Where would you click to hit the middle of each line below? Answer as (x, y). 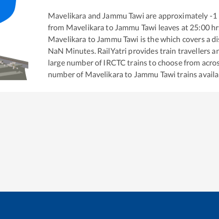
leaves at (172, 27)
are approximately (176, 15)
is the (149, 39)
